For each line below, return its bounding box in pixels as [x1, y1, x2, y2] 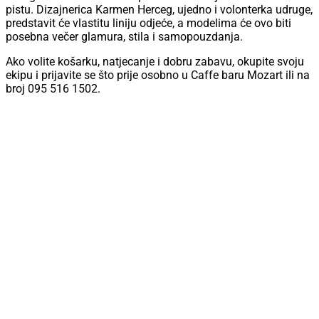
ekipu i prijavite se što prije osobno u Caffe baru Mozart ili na [6, 68, 310, 83]
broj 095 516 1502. [6, 82, 100, 96]
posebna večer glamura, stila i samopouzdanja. [6, 30, 243, 44]
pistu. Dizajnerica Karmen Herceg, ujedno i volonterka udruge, [6, 3, 313, 17]
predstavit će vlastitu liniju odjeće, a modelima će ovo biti [6, 16, 291, 31]
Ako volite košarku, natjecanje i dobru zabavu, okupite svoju [6, 55, 304, 69]
